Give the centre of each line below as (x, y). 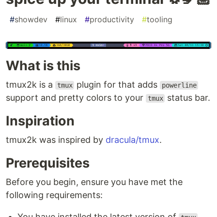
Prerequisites (48, 163)
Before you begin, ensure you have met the (94, 182)
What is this (43, 65)
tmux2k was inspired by (56, 139)
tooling (160, 20)
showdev (31, 20)
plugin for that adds (117, 84)
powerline (179, 85)
